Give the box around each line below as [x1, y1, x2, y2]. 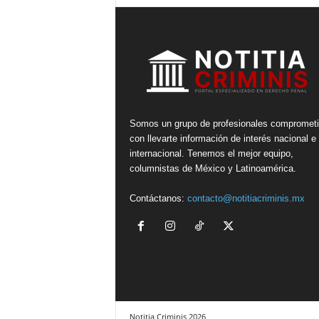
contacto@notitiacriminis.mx [187, 193, 305, 204]
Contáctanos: [129, 193, 187, 204]
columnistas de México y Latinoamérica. [129, 163, 296, 174]
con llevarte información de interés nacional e [129, 133, 316, 145]
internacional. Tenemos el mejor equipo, [129, 148, 293, 159]
